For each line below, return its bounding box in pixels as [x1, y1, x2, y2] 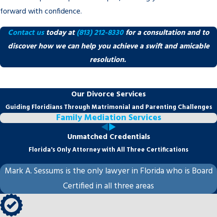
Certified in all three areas [63, 180, 154, 193]
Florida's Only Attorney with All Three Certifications [29, 144, 188, 155]
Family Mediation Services [56, 111, 161, 125]
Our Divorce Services [71, 89, 146, 101]
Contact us [8, 27, 44, 39]
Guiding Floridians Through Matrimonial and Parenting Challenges [5, 102, 212, 113]
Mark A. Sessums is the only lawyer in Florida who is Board [4, 165, 213, 178]
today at [44, 27, 77, 39]
